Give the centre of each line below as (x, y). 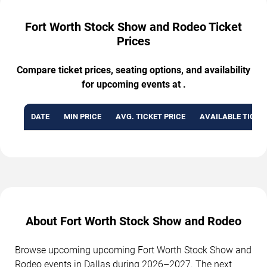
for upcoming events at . (133, 84)
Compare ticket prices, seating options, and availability (133, 70)
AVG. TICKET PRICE (150, 116)
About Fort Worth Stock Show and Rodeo (133, 221)
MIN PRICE (83, 116)
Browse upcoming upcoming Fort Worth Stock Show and (133, 250)
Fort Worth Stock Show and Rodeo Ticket (133, 27)
